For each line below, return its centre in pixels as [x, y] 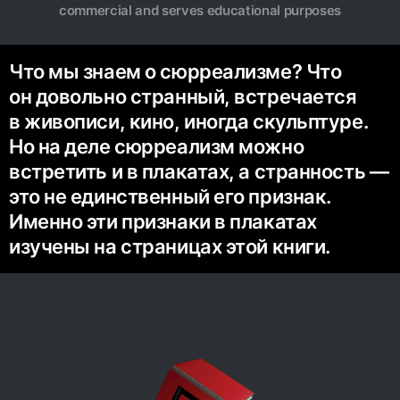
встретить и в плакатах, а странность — [199, 172]
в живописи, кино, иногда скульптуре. [189, 122]
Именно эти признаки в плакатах [163, 222]
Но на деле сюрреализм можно [157, 147]
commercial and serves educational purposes [200, 11]
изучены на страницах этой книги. [170, 247]
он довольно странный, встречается [183, 97]
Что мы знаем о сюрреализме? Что [175, 72]
